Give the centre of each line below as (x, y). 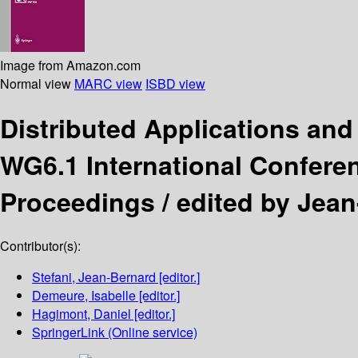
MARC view (108, 83)
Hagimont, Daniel (82, 314)
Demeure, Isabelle (84, 296)
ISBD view (175, 83)
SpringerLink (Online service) (115, 332)
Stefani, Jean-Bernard (94, 277)
